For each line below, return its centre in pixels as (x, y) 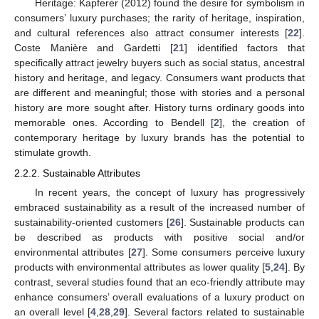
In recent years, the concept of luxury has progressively (169, 192)
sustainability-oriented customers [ (92, 222)
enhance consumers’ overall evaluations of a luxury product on (159, 297)
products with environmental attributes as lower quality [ (140, 267)
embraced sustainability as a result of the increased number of (159, 207)
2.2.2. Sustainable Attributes (77, 173)
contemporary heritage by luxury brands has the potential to (159, 138)
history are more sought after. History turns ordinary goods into (159, 108)
